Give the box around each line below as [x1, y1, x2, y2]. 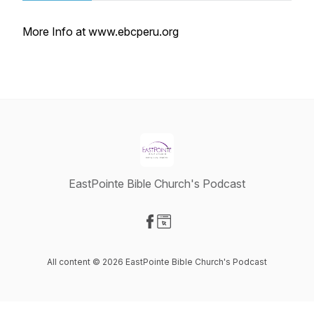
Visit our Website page [163, 229, 275, 243]
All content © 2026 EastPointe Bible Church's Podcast [47, 257, 267, 267]
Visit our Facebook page [149, 229, 273, 243]
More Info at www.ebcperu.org [22, 25, 179, 39]
